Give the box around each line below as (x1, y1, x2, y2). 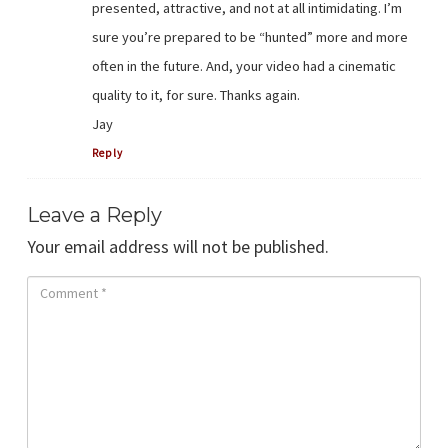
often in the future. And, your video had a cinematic (92, 56, 396, 75)
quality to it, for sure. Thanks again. (92, 85, 300, 104)
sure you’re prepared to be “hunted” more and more (92, 27, 408, 46)
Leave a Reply (27, 202, 162, 227)
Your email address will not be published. (27, 234, 329, 258)
